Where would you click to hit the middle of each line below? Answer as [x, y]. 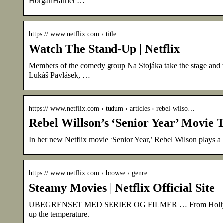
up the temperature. [59, 214]
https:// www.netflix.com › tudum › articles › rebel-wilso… [112, 108]
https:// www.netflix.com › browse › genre [88, 173]
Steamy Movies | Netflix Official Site [122, 187]
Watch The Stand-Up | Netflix [104, 49]
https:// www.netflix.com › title [73, 34]
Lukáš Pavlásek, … [59, 75]
